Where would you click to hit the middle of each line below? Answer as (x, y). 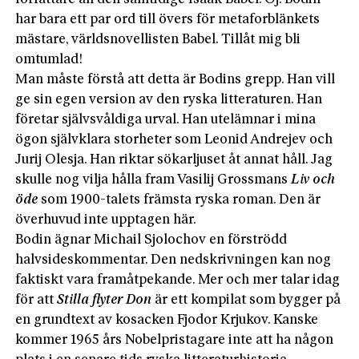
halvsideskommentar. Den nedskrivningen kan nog (173, 260)
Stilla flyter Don (105, 300)
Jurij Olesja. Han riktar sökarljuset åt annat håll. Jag (174, 159)
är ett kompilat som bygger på (246, 300)
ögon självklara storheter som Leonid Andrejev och (174, 139)
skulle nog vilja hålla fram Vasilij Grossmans (153, 179)
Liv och (313, 179)
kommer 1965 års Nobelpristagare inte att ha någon (175, 340)
